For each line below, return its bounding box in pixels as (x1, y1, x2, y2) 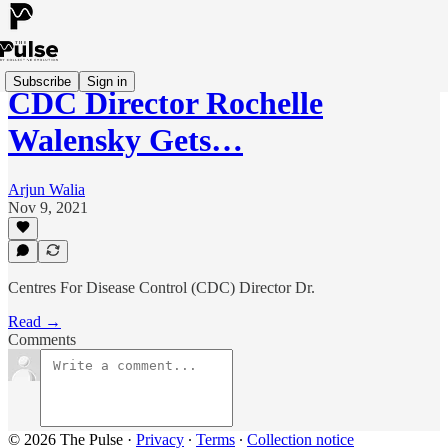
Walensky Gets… (8, 122, 243, 159)
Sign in (87, 73, 127, 89)
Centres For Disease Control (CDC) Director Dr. (8, 279, 315, 296)
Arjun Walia (8, 180, 85, 198)
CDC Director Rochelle (8, 85, 323, 122)
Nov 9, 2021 (8, 198, 88, 216)
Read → (8, 313, 61, 330)
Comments (8, 331, 76, 348)
